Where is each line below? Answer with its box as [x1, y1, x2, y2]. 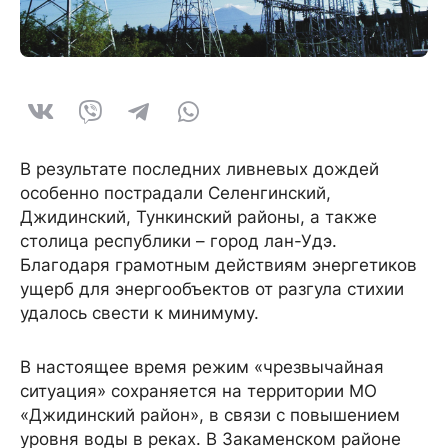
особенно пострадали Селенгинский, [20, 182, 331, 203]
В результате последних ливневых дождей [20, 158, 379, 179]
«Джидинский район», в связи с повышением [20, 404, 400, 425]
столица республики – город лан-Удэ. [20, 230, 337, 251]
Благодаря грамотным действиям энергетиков [20, 254, 417, 275]
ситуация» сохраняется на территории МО [20, 380, 377, 401]
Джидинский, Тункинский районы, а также [20, 206, 377, 227]
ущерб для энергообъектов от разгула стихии [20, 278, 404, 299]
